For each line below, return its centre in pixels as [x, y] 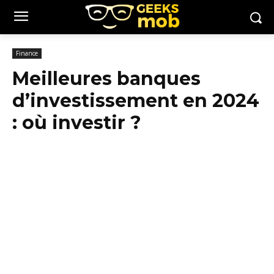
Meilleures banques [106, 79]
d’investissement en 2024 [136, 101]
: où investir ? [77, 123]
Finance [27, 53]
